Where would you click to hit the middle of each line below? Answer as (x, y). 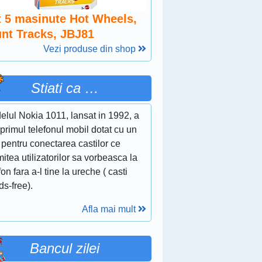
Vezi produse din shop (90, 49)
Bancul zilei (65, 248)
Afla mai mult (110, 209)
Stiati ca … (65, 88)
